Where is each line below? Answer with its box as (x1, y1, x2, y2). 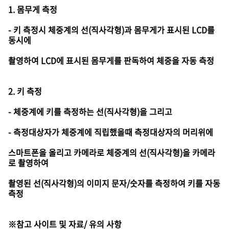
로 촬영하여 (8, 156, 49, 169)
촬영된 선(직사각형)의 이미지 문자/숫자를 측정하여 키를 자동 (8, 177, 220, 189)
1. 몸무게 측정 (8, 3, 57, 15)
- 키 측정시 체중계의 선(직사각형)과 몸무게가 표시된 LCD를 (8, 24, 215, 36)
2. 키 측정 (8, 85, 42, 97)
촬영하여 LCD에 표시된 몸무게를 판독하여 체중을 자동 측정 (8, 54, 214, 66)
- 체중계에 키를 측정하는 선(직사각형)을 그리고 (8, 105, 172, 118)
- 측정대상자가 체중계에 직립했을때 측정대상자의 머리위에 (8, 126, 213, 138)
